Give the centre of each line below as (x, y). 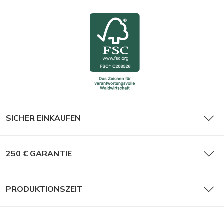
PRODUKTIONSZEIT (44, 189)
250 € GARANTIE (39, 153)
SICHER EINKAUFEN (43, 118)
